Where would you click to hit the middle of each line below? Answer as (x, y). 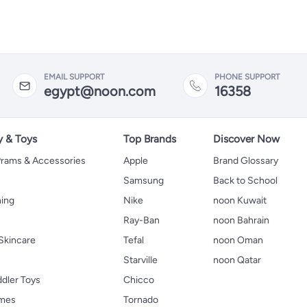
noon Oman (238, 240)
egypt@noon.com (100, 91)
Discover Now (246, 139)
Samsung (143, 181)
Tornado (140, 300)
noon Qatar (237, 260)
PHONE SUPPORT (247, 76)
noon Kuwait (240, 200)
